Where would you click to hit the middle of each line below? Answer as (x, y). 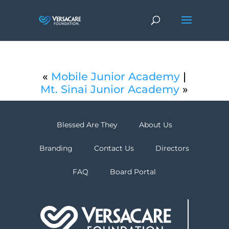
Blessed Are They (87, 125)
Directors (173, 148)
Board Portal (133, 172)
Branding (56, 148)
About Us (155, 125)
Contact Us (114, 148)
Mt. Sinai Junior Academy (110, 89)
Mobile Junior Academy (116, 76)
